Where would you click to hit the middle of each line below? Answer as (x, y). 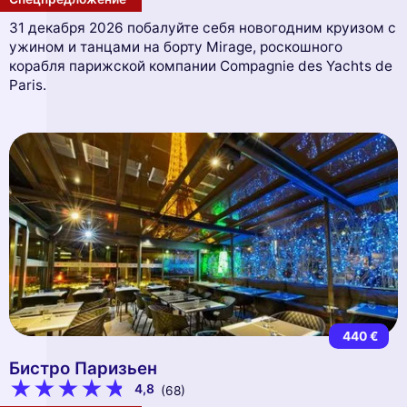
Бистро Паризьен (83, 368)
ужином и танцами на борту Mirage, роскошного (176, 47)
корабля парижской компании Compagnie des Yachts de (201, 66)
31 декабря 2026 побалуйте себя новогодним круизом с (203, 28)
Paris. (28, 85)
